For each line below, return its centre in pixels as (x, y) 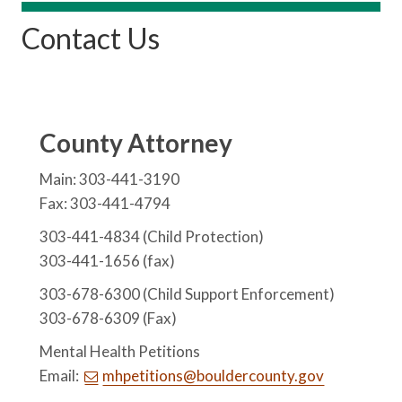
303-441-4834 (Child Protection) (152, 236)
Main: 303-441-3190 (110, 179)
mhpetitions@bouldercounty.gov (214, 375)
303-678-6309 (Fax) (109, 318)
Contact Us (91, 38)
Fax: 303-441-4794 (105, 203)
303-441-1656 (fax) (108, 260)
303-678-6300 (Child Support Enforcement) (188, 293)
